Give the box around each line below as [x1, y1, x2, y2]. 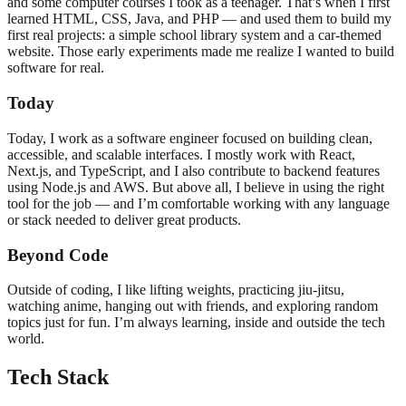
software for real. [7, 60, 104, 76]
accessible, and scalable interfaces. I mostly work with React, [7, 146, 355, 162]
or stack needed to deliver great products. [7, 211, 241, 227]
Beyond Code [7, 245, 108, 265]
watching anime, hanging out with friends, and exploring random [7, 298, 378, 314]
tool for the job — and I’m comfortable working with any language [7, 195, 390, 211]
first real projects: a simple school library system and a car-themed [7, 27, 382, 43]
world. [7, 331, 44, 347]
